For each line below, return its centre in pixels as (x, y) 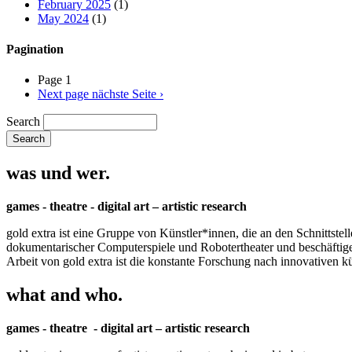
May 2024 (63, 18)
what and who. (64, 294)
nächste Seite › (128, 94)
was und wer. (58, 173)
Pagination (35, 49)
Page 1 (55, 80)
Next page (63, 94)
